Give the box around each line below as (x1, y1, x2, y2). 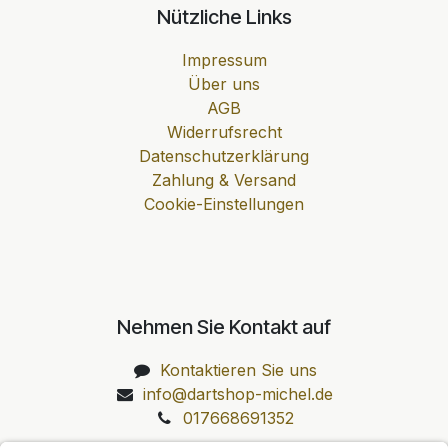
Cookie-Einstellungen (144, 193, 304, 214)
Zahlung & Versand (152, 169, 296, 190)
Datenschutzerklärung (139, 145, 309, 166)
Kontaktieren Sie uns (159, 359, 317, 380)
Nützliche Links (156, 4, 292, 29)
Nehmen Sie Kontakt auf (117, 314, 331, 339)
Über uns (188, 73, 260, 94)
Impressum (181, 49, 267, 70)
